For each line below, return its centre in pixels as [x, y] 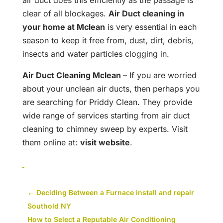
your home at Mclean [63, 27]
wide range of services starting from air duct [106, 116]
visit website [105, 143]
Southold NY [49, 206]
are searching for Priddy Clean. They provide [107, 102]
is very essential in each [151, 27]
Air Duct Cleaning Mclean [72, 75]
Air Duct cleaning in [146, 14]
